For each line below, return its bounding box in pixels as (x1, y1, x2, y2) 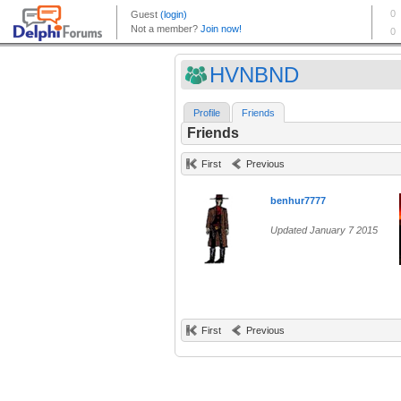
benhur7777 (270, 195, 326, 207)
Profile (193, 107, 220, 119)
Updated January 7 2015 (270, 225, 378, 236)
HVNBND (209, 63, 299, 87)
